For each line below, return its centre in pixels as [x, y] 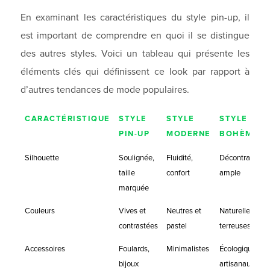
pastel [177, 226]
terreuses [235, 226]
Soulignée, [137, 158]
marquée [134, 188]
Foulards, [134, 249]
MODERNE [189, 134]
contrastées [139, 226]
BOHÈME [239, 134]
